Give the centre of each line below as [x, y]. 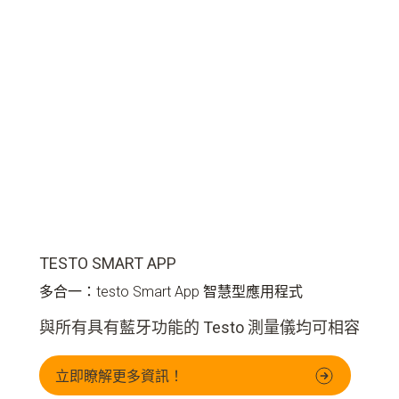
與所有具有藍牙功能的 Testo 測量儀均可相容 [199, 328]
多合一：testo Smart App [121, 292]
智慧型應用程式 [253, 292]
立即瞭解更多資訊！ [119, 375]
